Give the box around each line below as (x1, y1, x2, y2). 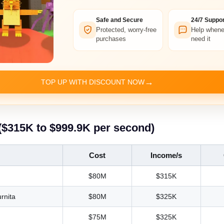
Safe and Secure (96, 16, 143, 23)
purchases (96, 34, 126, 42)
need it (191, 34, 210, 42)
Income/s (150, 150, 182, 159)
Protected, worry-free (96, 25, 156, 33)
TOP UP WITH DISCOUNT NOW (40, 77, 144, 86)
